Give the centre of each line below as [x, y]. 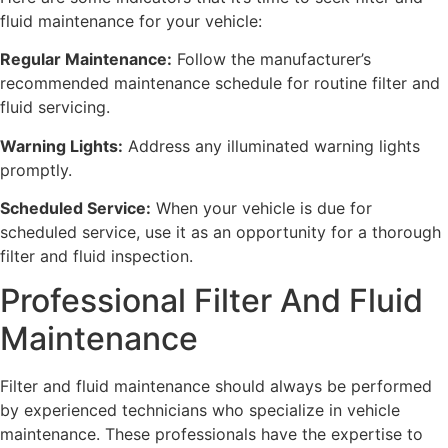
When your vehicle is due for [261, 208]
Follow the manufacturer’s [271, 59]
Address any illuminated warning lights [271, 145]
